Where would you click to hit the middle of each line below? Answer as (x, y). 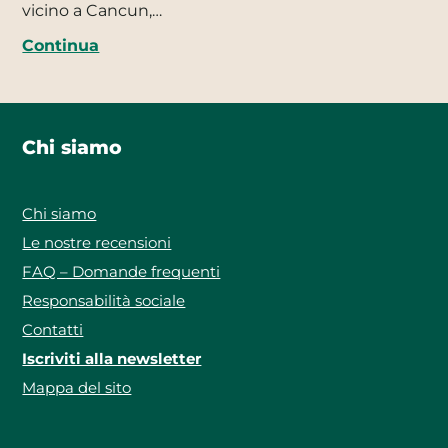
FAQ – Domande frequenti (121, 272)
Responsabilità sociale (104, 301)
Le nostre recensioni (97, 243)
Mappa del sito (77, 388)
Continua (61, 45)
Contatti (53, 330)
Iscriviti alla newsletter (112, 359)
